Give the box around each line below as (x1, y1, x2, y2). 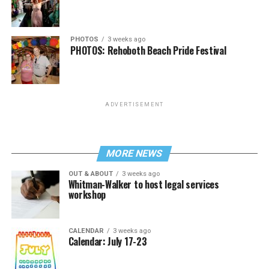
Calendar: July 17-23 (68, 234, 147, 249)
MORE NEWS (105, 147, 165, 159)
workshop (68, 187, 106, 202)
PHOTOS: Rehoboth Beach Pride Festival (70, 43, 226, 58)
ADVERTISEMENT (104, 101, 165, 107)
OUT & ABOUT (68, 169, 113, 178)
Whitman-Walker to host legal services (68, 177, 219, 192)
